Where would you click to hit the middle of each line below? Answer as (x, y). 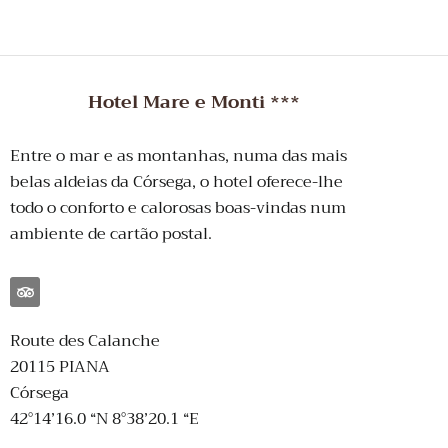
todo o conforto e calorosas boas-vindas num (178, 208)
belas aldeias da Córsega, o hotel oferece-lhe (176, 182)
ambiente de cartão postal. (111, 234)
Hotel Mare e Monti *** (194, 102)
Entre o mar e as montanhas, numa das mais (178, 156)
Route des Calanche (85, 340)
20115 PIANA (60, 366)
